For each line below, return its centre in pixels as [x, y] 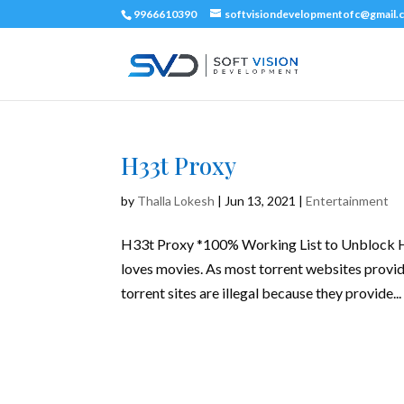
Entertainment [348, 201]
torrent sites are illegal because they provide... [262, 293]
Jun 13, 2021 [261, 201]
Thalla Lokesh [176, 201]
